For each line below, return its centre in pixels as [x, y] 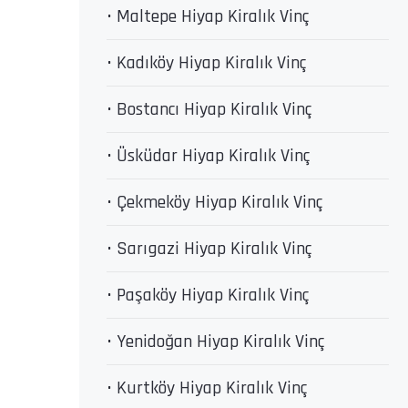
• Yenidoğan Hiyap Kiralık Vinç [215, 342]
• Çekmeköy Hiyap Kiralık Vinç [214, 202]
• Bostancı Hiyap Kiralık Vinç [209, 109]
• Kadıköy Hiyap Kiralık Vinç [206, 63]
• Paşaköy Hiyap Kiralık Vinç [208, 295]
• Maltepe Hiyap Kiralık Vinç [208, 16]
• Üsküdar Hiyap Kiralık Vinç [208, 156]
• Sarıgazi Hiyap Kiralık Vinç [209, 249]
